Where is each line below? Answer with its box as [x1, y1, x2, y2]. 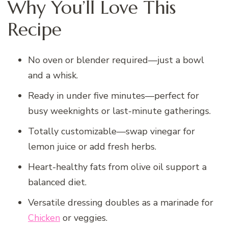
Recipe [8, 18, 62, 41]
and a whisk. [28, 69, 78, 82]
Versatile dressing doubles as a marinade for [28, 196, 213, 209]
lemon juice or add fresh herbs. [28, 140, 156, 153]
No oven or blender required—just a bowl [28, 54, 204, 67]
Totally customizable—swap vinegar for [28, 125, 195, 138]
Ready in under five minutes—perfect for [28, 90, 199, 102]
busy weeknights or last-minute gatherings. [28, 105, 211, 118]
